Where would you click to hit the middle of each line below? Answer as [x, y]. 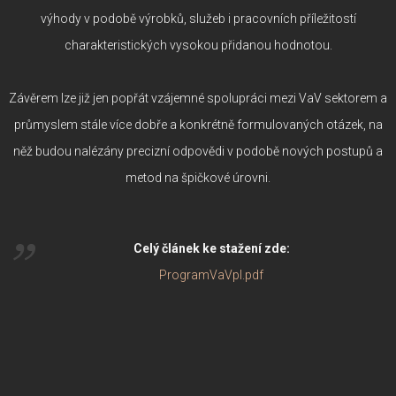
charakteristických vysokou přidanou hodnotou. [198, 45]
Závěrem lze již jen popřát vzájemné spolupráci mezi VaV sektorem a [198, 98]
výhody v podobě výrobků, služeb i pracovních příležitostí [198, 18]
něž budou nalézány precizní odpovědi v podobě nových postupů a [198, 151]
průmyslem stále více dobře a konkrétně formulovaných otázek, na [198, 124]
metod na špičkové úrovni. [198, 177]
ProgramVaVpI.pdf [211, 274]
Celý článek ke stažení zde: [211, 248]
